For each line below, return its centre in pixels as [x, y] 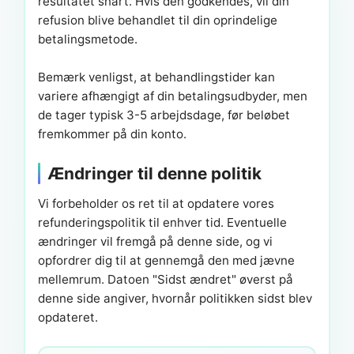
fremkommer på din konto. [112, 134]
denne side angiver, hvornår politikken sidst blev [175, 299]
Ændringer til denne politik [154, 174]
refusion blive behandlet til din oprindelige [158, 21]
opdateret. [68, 318]
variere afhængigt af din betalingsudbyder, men [173, 96]
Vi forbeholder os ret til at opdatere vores [156, 204]
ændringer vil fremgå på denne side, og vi [155, 242]
